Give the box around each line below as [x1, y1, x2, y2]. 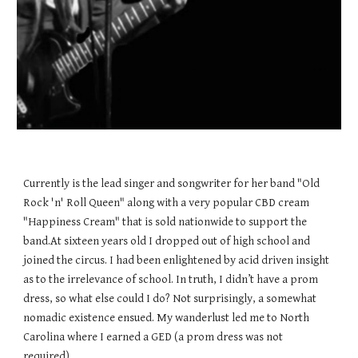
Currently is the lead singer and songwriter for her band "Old [23, 177, 320, 191]
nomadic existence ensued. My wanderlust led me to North [23, 311, 310, 325]
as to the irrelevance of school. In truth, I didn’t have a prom [23, 272, 319, 287]
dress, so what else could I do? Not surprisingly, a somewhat [23, 292, 317, 306]
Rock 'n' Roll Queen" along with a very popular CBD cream [23, 196, 310, 210]
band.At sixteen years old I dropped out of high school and [23, 234, 311, 249]
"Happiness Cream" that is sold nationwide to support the [23, 215, 308, 229]
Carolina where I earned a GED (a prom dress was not [23, 330, 284, 344]
